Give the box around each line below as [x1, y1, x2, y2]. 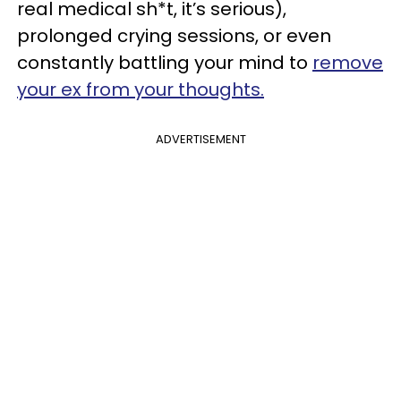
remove [312, 50, 383, 75]
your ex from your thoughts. [17, 77, 264, 102]
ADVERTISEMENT [155, 131, 246, 148]
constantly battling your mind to [17, 50, 312, 75]
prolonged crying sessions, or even [17, 23, 331, 48]
